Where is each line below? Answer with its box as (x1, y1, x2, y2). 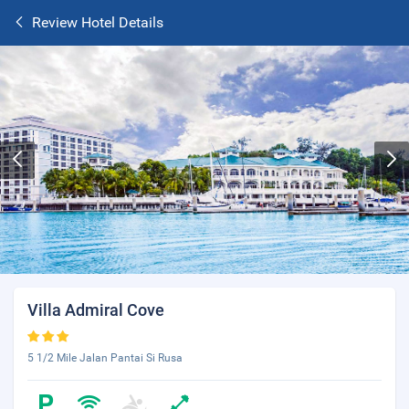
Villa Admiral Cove (27, 300, 164, 320)
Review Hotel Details (32, 14, 163, 31)
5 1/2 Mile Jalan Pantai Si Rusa (27, 351, 183, 364)
